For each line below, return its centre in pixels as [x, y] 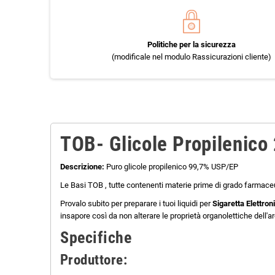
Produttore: [94, 260]
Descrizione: [83, 167]
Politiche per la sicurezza [192, 45]
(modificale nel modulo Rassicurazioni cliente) [192, 57]
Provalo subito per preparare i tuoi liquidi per [136, 204]
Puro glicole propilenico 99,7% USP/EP [172, 167]
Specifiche [96, 238]
